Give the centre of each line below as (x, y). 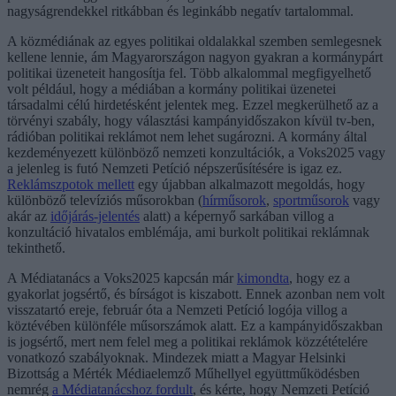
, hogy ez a (320, 278)
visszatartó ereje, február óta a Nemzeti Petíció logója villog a (177, 310)
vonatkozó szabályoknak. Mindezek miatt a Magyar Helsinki (176, 358)
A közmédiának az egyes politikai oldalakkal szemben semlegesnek (194, 42)
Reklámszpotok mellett (71, 185)
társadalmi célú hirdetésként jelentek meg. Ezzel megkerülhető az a (193, 105)
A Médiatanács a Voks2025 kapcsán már (122, 278)
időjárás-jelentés (95, 217)
